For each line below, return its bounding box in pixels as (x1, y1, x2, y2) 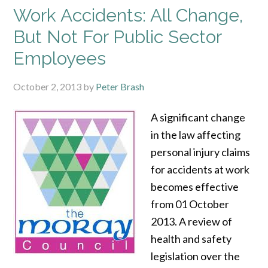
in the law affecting (151, 128, 241, 141)
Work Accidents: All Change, (13, 5, 243, 26)
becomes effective (151, 180, 239, 193)
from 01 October (151, 197, 230, 211)
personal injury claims (151, 145, 251, 159)
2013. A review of (151, 215, 233, 228)
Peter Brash (96, 81, 145, 92)
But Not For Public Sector (13, 26, 222, 47)
